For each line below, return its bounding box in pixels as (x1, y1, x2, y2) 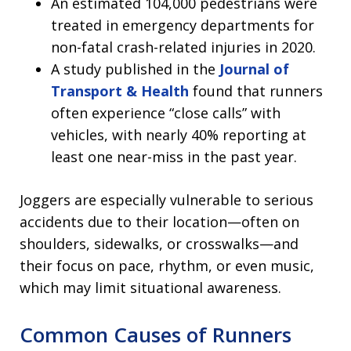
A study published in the (51, 60, 219, 79)
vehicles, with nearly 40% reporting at (51, 125, 306, 145)
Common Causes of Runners (20, 320, 291, 349)
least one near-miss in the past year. (51, 147, 297, 167)
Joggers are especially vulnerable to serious (20, 190, 313, 210)
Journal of (219, 60, 289, 79)
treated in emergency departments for (51, 16, 314, 35)
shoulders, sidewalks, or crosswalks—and (20, 234, 299, 254)
